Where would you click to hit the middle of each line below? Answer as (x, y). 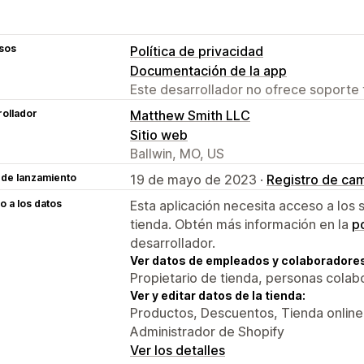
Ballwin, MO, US (177, 153)
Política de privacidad (197, 51)
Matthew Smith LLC (190, 115)
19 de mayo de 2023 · (198, 179)
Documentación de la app (208, 70)
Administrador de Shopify (207, 331)
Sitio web (159, 134)
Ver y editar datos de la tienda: (218, 295)
